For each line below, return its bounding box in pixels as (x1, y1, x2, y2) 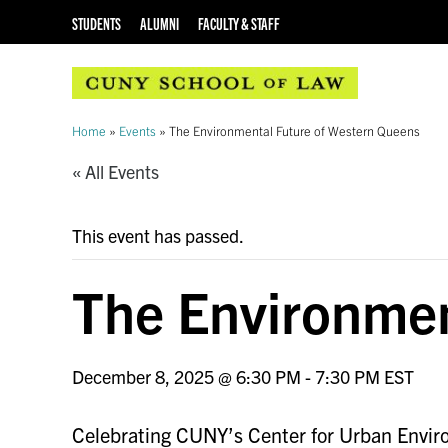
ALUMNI (139, 14, 179, 34)
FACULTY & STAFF (197, 14, 280, 34)
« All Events (72, 160, 159, 184)
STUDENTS (72, 14, 121, 34)
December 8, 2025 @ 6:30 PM (72, 365, 301, 389)
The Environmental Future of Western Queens (169, 122, 420, 140)
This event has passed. (72, 224, 244, 248)
